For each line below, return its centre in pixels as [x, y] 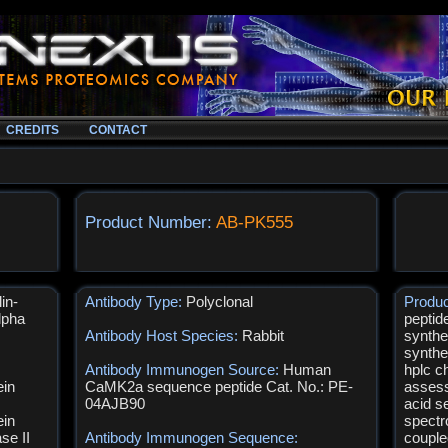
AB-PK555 [255, 222]
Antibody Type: [136, 301]
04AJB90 [115, 403]
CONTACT [118, 130]
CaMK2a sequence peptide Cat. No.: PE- [219, 386]
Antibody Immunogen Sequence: [192, 437]
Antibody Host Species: [164, 335]
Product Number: [151, 222]
